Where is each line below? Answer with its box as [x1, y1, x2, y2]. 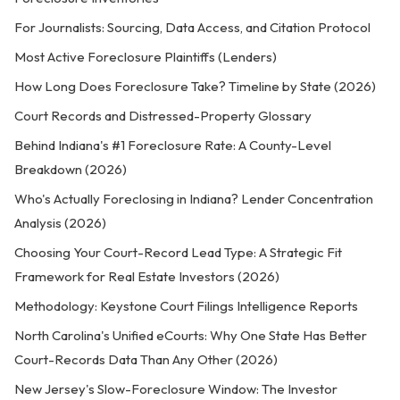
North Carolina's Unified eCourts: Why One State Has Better [14, 327, 367, 344]
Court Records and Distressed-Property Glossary [14, 107, 312, 124]
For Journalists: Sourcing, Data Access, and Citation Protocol [14, 19, 371, 36]
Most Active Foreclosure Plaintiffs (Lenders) [14, 48, 277, 65]
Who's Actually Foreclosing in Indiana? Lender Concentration [14, 190, 373, 207]
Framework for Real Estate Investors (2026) [14, 268, 279, 285]
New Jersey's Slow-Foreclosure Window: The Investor [14, 380, 337, 397]
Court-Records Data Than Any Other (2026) [14, 351, 278, 368]
